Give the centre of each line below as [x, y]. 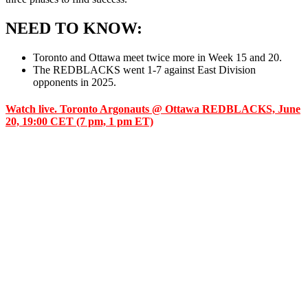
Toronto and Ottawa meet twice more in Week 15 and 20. [157, 57]
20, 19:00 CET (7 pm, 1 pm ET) [79, 122]
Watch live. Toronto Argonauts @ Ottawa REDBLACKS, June [153, 109]
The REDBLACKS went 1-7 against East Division [144, 69]
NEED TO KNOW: [74, 29]
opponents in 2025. [75, 82]
